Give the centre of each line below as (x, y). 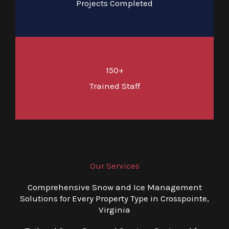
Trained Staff (114, 86)
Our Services (114, 166)
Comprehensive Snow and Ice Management (114, 187)
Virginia (114, 210)
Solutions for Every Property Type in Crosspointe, (114, 198)
